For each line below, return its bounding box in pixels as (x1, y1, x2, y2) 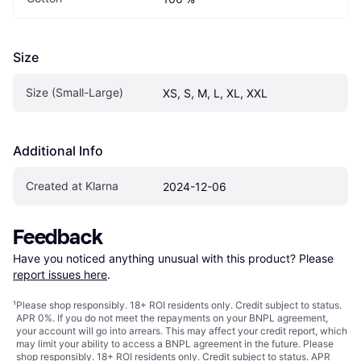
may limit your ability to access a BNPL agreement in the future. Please (16, 338, 334, 351)
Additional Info (13, 143, 103, 160)
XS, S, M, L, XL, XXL (163, 86, 268, 101)
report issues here (13, 268, 107, 282)
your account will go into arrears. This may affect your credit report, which (16, 325, 347, 338)
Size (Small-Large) (26, 85, 123, 100)
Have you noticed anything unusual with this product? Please (13, 251, 337, 266)
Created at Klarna (26, 179, 118, 193)
